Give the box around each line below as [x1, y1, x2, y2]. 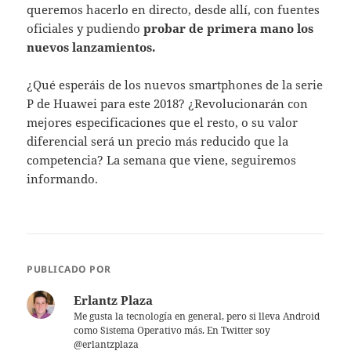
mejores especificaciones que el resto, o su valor [27, 114, 299, 130]
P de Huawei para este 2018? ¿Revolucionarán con [27, 95, 309, 111]
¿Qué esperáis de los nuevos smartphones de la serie [27, 76, 324, 92]
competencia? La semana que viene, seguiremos [27, 151, 297, 168]
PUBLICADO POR [27, 262, 111, 276]
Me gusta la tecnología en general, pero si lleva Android [74, 309, 320, 323]
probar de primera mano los [143, 20, 314, 36]
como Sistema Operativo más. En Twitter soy [74, 323, 271, 337]
